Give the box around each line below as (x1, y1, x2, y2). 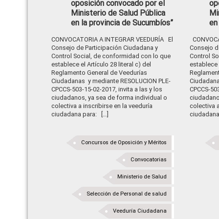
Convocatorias (131, 156, 167, 163)
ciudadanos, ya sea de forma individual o (51, 94, 167, 101)
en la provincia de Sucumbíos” (71, 18, 173, 27)
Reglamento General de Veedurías (51, 69, 147, 76)
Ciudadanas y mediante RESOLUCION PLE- (51, 77, 171, 85)
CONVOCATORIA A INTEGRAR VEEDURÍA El (51, 36, 173, 43)
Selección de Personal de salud (87, 191, 167, 197)
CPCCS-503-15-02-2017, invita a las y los (51, 86, 162, 93)
